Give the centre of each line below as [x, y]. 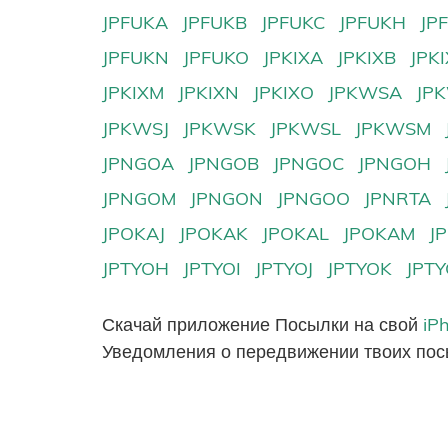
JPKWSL [306, 128]
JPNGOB [224, 163]
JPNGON [227, 198]
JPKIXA [293, 58]
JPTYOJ [284, 268]
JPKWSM [393, 128]
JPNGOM [139, 198]
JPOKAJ [133, 233]
